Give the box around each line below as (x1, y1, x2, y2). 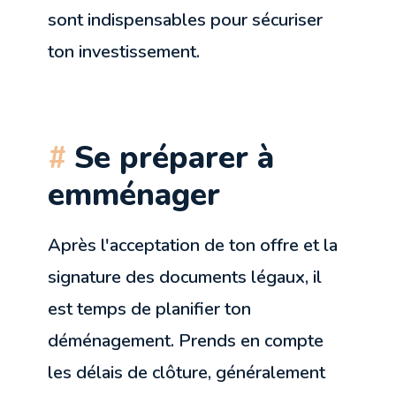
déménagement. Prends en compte (48, 328, 324, 353)
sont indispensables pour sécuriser (48, 7, 324, 32)
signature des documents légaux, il (48, 264, 323, 289)
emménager (48, 172, 221, 216)
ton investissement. (48, 39, 201, 64)
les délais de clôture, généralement (48, 360, 326, 385)
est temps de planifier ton (48, 296, 252, 321)
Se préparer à (74, 135, 275, 179)
